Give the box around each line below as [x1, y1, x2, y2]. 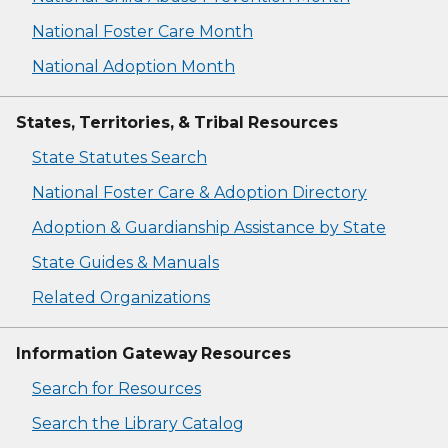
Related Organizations [32, 288, 210, 308]
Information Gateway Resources [16, 344, 291, 364]
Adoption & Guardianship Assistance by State [32, 218, 386, 238]
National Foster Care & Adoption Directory [32, 183, 367, 203]
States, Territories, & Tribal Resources [16, 113, 338, 133]
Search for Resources [32, 379, 201, 399]
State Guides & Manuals [32, 253, 219, 273]
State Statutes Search [32, 148, 207, 168]
